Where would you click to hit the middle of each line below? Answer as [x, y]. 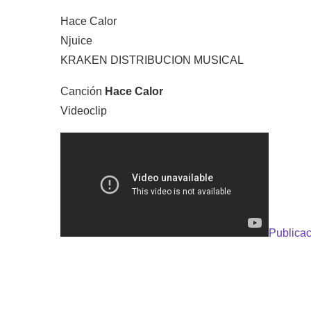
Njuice [76, 41]
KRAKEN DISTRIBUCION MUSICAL [152, 60]
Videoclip [84, 111]
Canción [83, 91]
